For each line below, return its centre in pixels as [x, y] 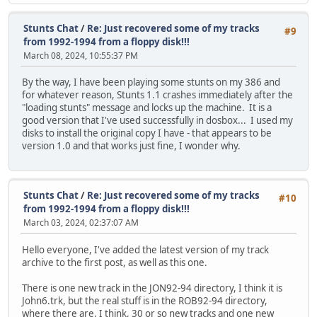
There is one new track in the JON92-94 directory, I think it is [152, 288]
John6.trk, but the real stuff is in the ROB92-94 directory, [145, 300]
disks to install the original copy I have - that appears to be [147, 133]
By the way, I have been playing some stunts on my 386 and [151, 82]
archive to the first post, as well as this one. [116, 262]
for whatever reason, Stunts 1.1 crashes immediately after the [157, 95]
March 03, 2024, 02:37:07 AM [81, 223]
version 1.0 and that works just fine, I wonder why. [131, 146]
